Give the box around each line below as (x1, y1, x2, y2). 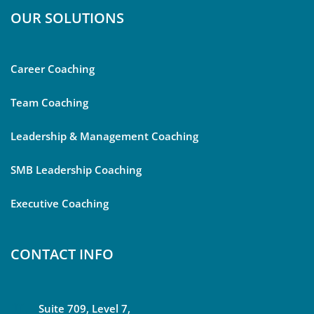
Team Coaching (11, 95, 88, 110)
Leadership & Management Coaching (11, 129, 198, 144)
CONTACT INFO (11, 245, 114, 264)
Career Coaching (11, 62, 95, 76)
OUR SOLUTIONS (11, 8, 124, 28)
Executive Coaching (11, 196, 109, 211)
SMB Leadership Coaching (11, 163, 142, 177)
